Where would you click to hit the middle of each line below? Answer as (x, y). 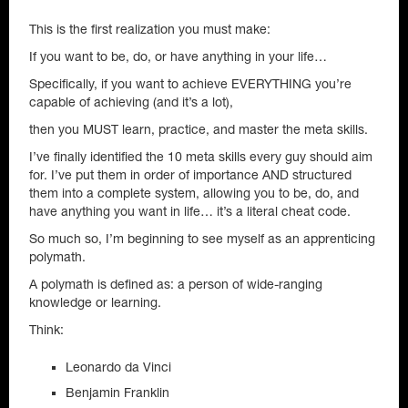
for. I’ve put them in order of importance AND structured (190, 175)
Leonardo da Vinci (118, 367)
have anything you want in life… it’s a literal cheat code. (190, 211)
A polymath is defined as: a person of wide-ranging (176, 284)
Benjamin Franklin (117, 393)
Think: (46, 330)
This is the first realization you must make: (150, 29)
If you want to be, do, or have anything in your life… (178, 56)
